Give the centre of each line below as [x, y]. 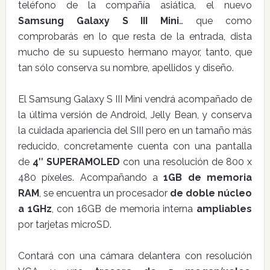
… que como [216, 21]
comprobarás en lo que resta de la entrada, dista [135, 36]
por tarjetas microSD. [64, 224]
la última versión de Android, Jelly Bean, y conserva [135, 115]
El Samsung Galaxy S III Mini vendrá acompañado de [135, 99]
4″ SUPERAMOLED [77, 162]
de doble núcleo [211, 193]
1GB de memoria [208, 177]
